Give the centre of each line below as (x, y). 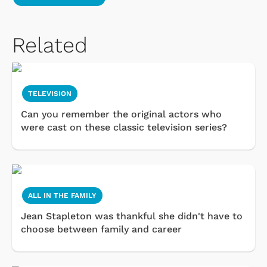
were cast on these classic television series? (124, 127)
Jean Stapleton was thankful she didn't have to (132, 216)
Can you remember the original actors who (121, 114)
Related (50, 45)
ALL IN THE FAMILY (62, 195)
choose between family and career (101, 229)
